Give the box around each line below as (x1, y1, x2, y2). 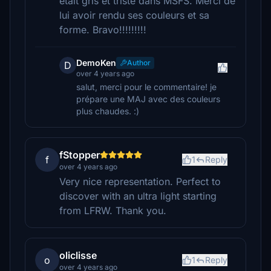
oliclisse (59, 249, 97, 261)
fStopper (59, 149, 100, 161)
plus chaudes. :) (76, 106, 139, 116)
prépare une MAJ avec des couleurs (76, 94, 220, 104)
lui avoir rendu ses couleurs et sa (59, 9, 209, 21)
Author (127, 58, 151, 67)
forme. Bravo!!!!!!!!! (59, 24, 146, 36)
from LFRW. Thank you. (59, 204, 166, 217)
